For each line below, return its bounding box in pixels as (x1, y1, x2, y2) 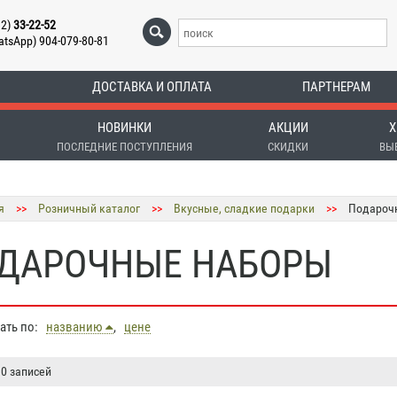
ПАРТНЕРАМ (301, 79, 370, 95)
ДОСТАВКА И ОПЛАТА (91, 79, 212, 95)
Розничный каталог (38, 201, 140, 215)
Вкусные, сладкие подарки (174, 201, 315, 215)
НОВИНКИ (97, 120, 152, 136)
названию (46, 319, 105, 335)
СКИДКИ (268, 140, 308, 153)
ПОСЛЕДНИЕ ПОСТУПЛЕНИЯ (56, 140, 192, 153)
